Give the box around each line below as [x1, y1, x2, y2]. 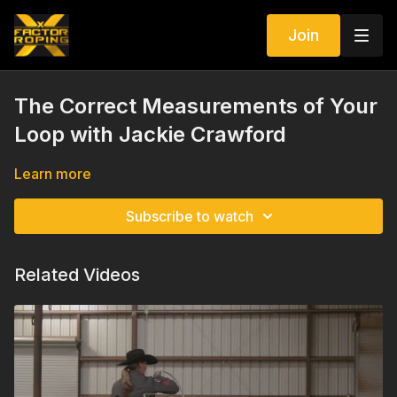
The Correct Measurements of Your [14, 93, 378, 119]
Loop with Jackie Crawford [14, 121, 286, 147]
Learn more [14, 165, 91, 183]
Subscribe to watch [126, 207, 253, 225]
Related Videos [14, 264, 140, 285]
